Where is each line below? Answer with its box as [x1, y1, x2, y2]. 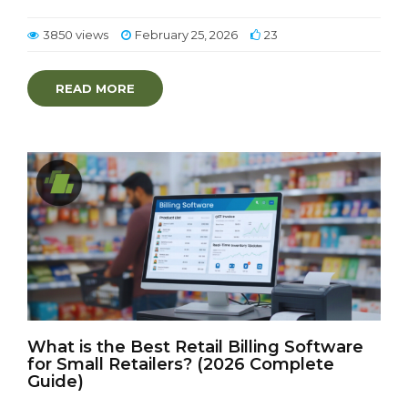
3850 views [43, 27, 108, 42]
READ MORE [56, 81, 135, 96]
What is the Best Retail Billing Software [27, 337, 363, 357]
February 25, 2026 [135, 27, 238, 42]
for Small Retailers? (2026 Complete [27, 354, 334, 374]
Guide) [27, 372, 84, 392]
